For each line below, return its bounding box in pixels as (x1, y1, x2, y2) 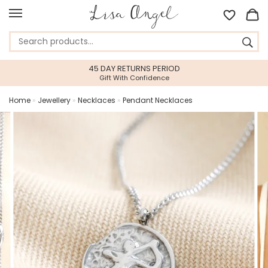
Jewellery (38, 95, 71, 105)
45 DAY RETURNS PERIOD (88, 63, 180, 74)
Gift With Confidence (99, 73, 169, 83)
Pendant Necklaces (123, 95, 193, 105)
